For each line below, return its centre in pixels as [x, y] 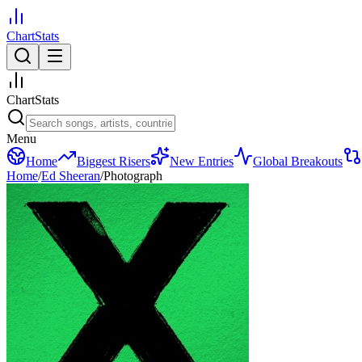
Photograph [133, 176]
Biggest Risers [114, 161]
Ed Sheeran [71, 176]
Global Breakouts [298, 161]
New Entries [202, 161]
